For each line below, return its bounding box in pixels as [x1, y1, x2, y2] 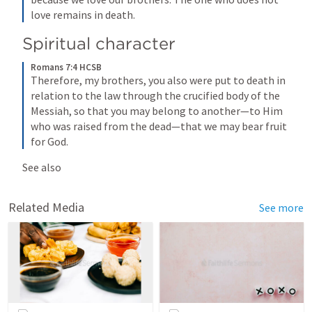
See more [259, 201, 304, 214]
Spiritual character [22, 33, 175, 54]
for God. [31, 134, 68, 148]
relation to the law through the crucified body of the [31, 88, 280, 102]
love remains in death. [31, 8, 135, 22]
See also [22, 160, 63, 174]
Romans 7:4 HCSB [31, 61, 102, 73]
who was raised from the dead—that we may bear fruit [31, 119, 287, 133]
